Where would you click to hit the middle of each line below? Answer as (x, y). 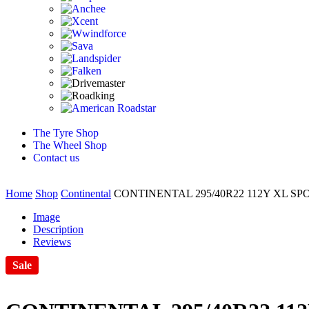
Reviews (52, 241)
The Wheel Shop (70, 145)
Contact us (56, 157)
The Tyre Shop (66, 132)
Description (58, 229)
